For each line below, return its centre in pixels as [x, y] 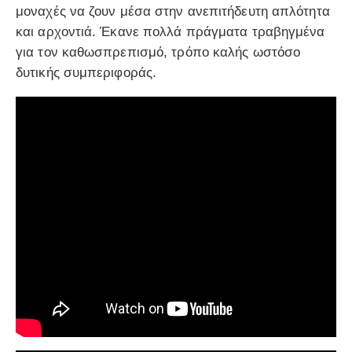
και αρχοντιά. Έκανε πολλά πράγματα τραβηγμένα [170, 31]
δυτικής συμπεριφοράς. [86, 72]
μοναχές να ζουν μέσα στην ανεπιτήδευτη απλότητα [173, 11]
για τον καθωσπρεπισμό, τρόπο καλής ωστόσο [158, 52]
